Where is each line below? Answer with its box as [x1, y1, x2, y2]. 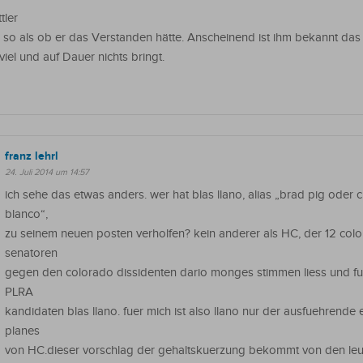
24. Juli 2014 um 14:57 [5, 166, 89, 177]
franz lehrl [5, 149, 58, 163]
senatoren [5, 246, 58, 260]
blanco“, [5, 207, 48, 221]
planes [5, 323, 40, 338]
